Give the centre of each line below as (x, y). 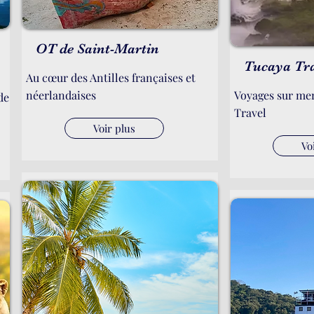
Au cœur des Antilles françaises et (111, 77)
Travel (250, 112)
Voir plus (114, 128)
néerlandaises (61, 95)
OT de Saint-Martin (97, 49)
